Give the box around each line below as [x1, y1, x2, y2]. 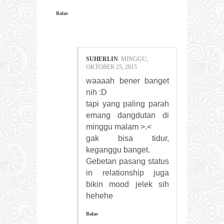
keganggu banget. [86, 145, 150, 154]
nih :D [86, 87, 107, 96]
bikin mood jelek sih [86, 179, 169, 188]
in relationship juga [86, 168, 169, 177]
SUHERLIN [86, 55, 118, 62]
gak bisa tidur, [86, 133, 169, 142]
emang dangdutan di [86, 110, 169, 119]
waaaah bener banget [86, 76, 169, 85]
